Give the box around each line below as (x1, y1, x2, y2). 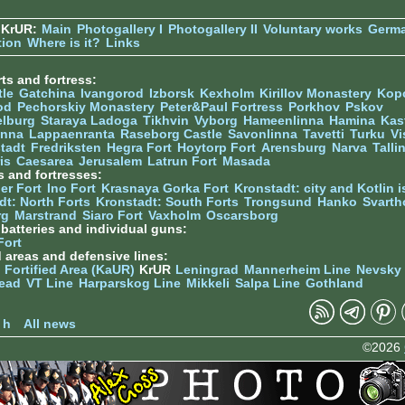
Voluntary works (263, 22, 366, 36)
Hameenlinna (243, 113, 324, 127)
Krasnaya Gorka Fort (101, 181, 229, 195)
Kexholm (200, 86, 254, 100)
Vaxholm (148, 208, 201, 222)
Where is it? (27, 35, 100, 50)
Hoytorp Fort (177, 140, 256, 155)
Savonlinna (228, 127, 297, 141)
